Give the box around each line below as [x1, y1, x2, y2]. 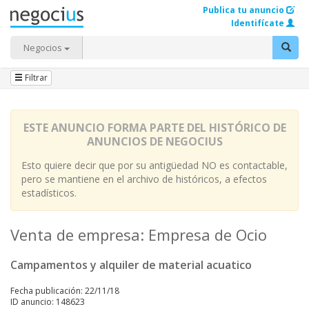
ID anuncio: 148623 [10, 296, 85, 308]
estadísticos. [21, 186, 77, 199]
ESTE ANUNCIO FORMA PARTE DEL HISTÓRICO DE [23, 120, 286, 135]
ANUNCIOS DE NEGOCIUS [86, 134, 223, 149]
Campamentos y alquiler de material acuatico [10, 257, 252, 272]
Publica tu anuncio [203, 4, 284, 16]
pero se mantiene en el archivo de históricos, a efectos [21, 172, 267, 186]
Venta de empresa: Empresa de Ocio [10, 224, 267, 245]
